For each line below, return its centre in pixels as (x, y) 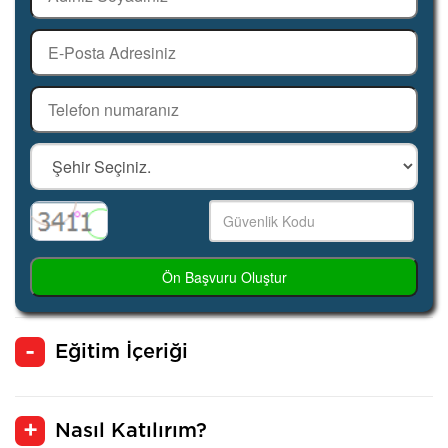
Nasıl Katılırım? (131, 431)
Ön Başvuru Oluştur (224, 277)
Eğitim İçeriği (121, 352)
